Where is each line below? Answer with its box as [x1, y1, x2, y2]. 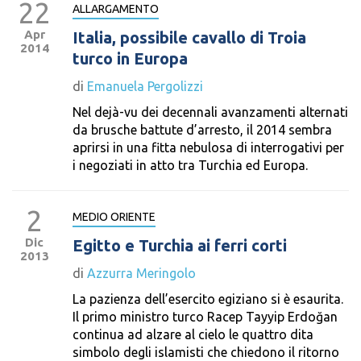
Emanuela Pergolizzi [87, 79, 203, 93]
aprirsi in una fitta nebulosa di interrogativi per [73, 140, 344, 155]
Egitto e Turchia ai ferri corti [73, 236, 287, 255]
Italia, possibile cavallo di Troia [73, 28, 306, 47]
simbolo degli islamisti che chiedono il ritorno [73, 345, 339, 359]
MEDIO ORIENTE [73, 210, 156, 223]
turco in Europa [73, 49, 188, 68]
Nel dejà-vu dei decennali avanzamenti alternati [73, 105, 348, 119]
